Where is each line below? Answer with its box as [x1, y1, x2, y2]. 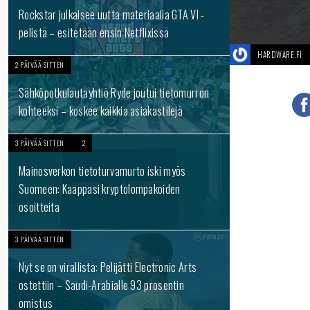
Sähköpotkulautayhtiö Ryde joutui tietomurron [19, 84, 210, 101]
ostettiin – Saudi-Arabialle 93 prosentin [19, 277, 185, 293]
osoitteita [19, 199, 60, 215]
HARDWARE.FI [257, 49, 302, 60]
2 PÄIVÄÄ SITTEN [15, 60, 64, 70]
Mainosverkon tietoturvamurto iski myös [19, 163, 186, 179]
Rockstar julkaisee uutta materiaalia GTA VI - [19, 6, 205, 23]
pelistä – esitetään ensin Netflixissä [19, 24, 170, 41]
